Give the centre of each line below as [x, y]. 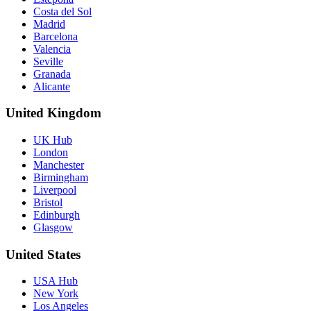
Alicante [52, 86]
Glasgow [53, 227]
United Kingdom [53, 113]
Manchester [59, 165]
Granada [52, 74]
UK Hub [53, 140]
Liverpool [55, 190]
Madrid [49, 24]
